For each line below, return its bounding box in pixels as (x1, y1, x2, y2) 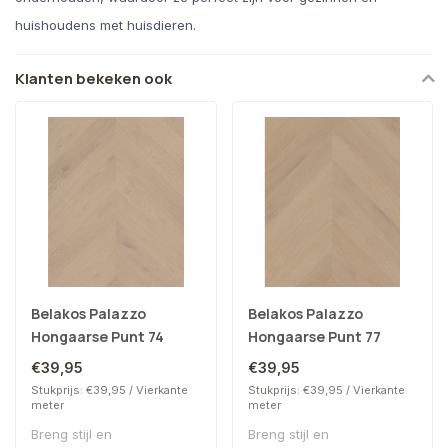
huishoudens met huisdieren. (15, 17, 196, 34)
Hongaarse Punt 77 (247, 326, 381, 346)
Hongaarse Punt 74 (31, 326, 164, 346)
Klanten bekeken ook (15, 68, 172, 89)
